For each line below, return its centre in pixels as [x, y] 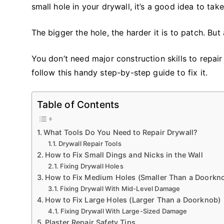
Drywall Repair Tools [90, 143]
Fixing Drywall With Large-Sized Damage [124, 211]
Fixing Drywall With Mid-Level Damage [120, 188]
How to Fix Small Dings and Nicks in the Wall [124, 154]
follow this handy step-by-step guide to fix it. [121, 72]
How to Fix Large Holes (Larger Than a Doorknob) [133, 199]
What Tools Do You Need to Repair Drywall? [120, 132]
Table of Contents [78, 104]
